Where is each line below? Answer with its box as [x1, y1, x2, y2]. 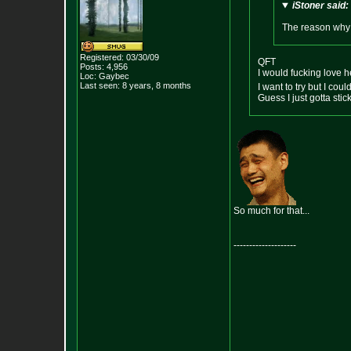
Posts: [80, 62, 104, 71]
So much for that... [233, 205, 309, 216]
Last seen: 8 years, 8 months [80, 81, 191, 90]
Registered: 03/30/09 [80, 52, 159, 62]
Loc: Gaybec [80, 71, 129, 81]
